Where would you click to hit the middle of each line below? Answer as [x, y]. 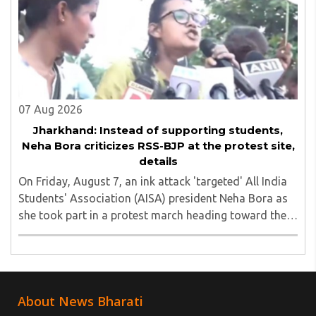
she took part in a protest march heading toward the [152, 215]
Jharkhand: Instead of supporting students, [158, 130]
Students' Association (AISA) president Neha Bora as [153, 199]
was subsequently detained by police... [115, 249]
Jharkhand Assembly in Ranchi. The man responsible [152, 232]
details [158, 162]
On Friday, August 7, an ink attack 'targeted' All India [153, 182]
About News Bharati [80, 302]
